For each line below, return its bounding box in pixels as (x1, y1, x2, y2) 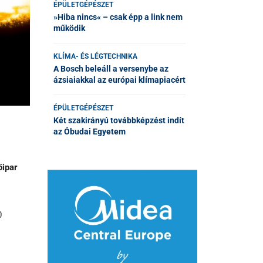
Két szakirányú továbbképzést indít (53, 115, 184, 125)
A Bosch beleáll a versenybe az (53, 63, 168, 73)
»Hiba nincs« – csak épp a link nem (53, 12, 183, 22)
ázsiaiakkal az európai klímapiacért (53, 75, 186, 85)
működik (53, 23, 85, 33)
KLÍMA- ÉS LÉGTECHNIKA (53, 52, 137, 60)
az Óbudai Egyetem (53, 126, 126, 136)
